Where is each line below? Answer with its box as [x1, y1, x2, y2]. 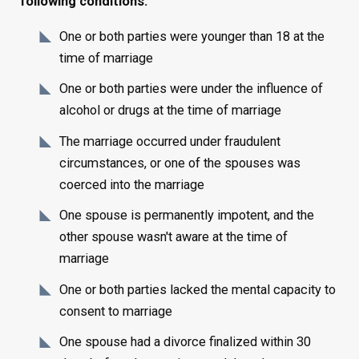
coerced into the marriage [59, 176, 205, 192]
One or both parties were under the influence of [59, 81, 324, 97]
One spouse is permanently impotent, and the [59, 208, 315, 224]
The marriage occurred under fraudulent [59, 133, 281, 149]
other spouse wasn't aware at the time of [59, 229, 288, 245]
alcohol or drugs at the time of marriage [59, 103, 282, 119]
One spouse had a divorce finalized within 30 [59, 334, 312, 350]
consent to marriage [59, 303, 173, 319]
